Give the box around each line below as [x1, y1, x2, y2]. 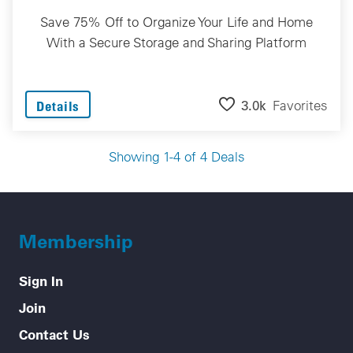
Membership [19, 228, 133, 253]
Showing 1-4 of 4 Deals [108, 147, 245, 165]
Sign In [19, 271, 63, 289]
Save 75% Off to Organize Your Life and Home [40, 13, 313, 30]
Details [36, 97, 80, 114]
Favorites [273, 97, 328, 114]
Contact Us [19, 325, 90, 343]
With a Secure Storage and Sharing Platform [46, 33, 307, 50]
